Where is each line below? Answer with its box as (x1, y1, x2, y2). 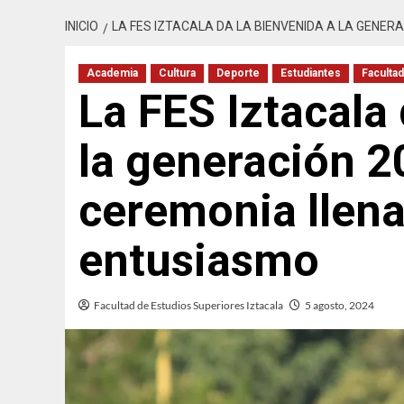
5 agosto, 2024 (305, 298, 374, 313)
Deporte (216, 67, 260, 80)
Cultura (159, 67, 196, 80)
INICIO (65, 19, 98, 34)
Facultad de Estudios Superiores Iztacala (94, 298, 283, 313)
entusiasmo (78, 234, 319, 288)
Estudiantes (280, 67, 341, 80)
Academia (87, 67, 138, 80)
